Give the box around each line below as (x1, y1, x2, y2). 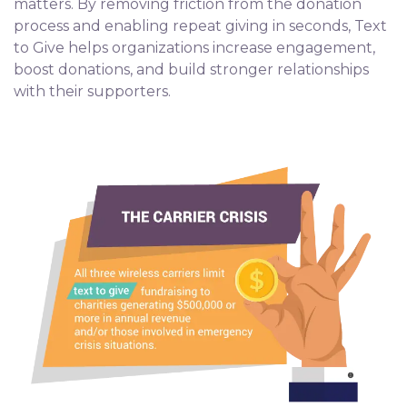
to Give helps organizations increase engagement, (14, 39, 375, 57)
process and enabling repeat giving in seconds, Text (14, 17, 387, 35)
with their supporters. (14, 83, 171, 101)
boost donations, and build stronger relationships (14, 61, 369, 79)
